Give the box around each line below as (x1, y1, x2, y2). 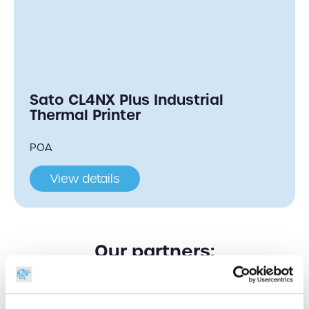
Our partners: (94, 239, 215, 263)
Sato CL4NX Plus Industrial (30, 90, 223, 110)
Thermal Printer (30, 106, 141, 125)
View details (50, 171, 119, 187)
